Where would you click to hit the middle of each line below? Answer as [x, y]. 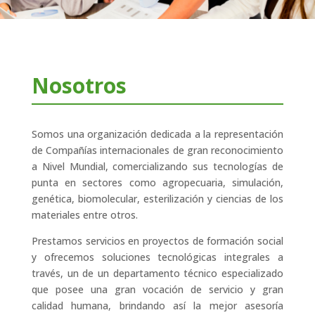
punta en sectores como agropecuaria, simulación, [157, 182]
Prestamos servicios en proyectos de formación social [157, 241]
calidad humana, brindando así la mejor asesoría [157, 306]
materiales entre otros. [84, 215]
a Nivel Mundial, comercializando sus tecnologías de [157, 166]
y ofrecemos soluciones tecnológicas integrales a [157, 257]
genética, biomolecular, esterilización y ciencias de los [157, 199]
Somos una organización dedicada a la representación [157, 134]
